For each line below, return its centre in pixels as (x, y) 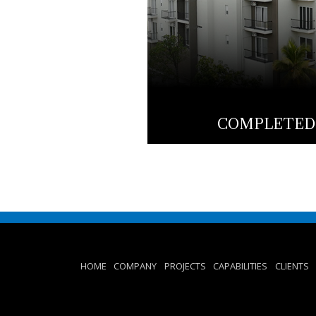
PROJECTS (185, 266)
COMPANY (135, 266)
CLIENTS (292, 266)
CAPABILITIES (241, 266)
